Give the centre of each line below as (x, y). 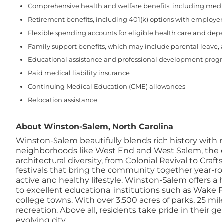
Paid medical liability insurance (80, 73)
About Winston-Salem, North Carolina (95, 127)
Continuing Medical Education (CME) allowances (107, 86)
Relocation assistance (62, 100)
